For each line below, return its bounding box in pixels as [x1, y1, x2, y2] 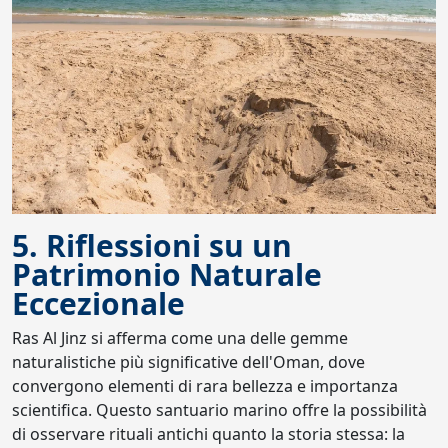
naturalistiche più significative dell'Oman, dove [12, 350, 365, 373]
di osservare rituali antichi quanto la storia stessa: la [12, 422, 405, 445]
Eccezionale [12, 282, 185, 324]
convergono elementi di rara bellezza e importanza [12, 374, 398, 397]
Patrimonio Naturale [12, 253, 322, 295]
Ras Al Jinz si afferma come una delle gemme [12, 326, 348, 349]
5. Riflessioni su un [12, 224, 292, 266]
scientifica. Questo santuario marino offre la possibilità [12, 398, 427, 421]
